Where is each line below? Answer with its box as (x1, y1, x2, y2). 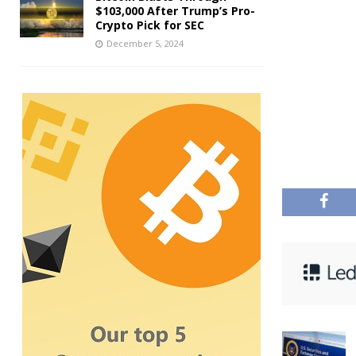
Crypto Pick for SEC (95, 17, 204, 33)
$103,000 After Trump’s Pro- (95, 2, 255, 18)
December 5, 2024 (106, 37, 184, 49)
